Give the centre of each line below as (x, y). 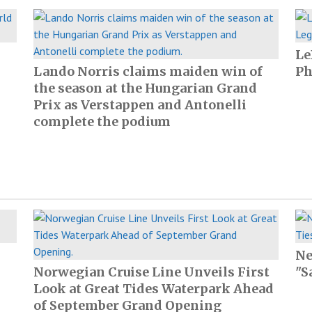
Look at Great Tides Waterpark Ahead (154, 289)
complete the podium (102, 122)
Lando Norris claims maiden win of (148, 71)
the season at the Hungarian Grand (145, 88)
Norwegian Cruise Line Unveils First (151, 272)
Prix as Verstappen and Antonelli (140, 105)
